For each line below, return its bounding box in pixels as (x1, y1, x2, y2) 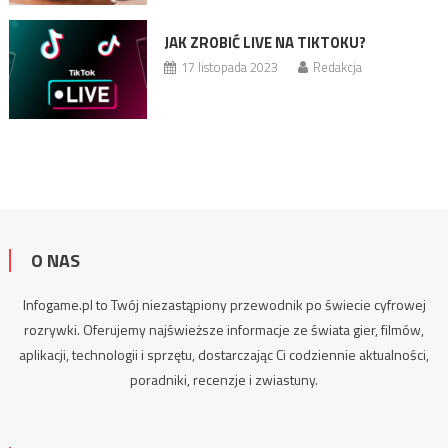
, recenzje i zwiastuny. (187, 368, 318, 390)
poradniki (130, 368, 187, 390)
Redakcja (312, 57, 362, 78)
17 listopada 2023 (180, 57, 278, 78)
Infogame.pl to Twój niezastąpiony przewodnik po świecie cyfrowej (22, 293, 426, 315)
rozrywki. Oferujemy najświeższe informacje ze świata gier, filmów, (24, 318, 424, 340)
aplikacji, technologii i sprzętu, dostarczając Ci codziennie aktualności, (19, 343, 429, 365)
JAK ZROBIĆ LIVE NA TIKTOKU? (163, 31, 366, 55)
